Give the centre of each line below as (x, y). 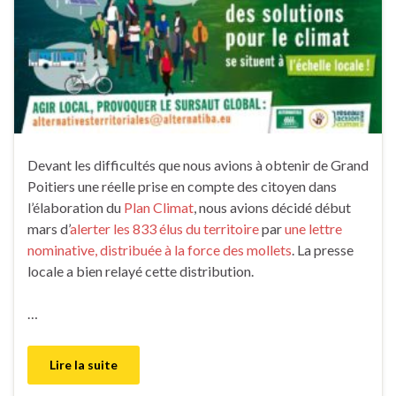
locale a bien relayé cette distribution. (141, 271)
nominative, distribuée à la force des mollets (160, 250)
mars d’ (49, 229)
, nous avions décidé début (272, 208)
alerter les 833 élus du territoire (164, 229)
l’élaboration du (76, 208)
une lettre (313, 229)
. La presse (323, 250)
